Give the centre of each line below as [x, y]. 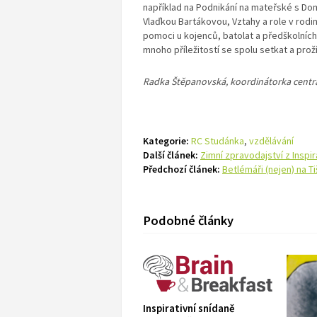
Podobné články [188, 220]
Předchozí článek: [181, 169]
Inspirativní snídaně [189, 308]
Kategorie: [166, 141]
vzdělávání [271, 141]
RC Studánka [218, 141]
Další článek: [171, 155]
